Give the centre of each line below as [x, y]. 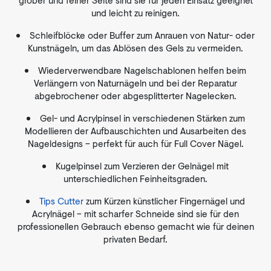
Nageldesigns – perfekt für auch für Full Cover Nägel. [135, 143]
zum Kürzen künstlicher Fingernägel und [164, 201]
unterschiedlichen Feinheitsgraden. [135, 178]
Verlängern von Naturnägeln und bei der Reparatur [135, 83]
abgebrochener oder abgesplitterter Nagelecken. [135, 96]
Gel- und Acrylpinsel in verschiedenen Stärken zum [142, 118]
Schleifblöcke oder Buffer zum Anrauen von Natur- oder [142, 35]
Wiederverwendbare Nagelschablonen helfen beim [142, 70]
